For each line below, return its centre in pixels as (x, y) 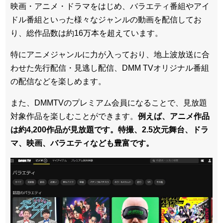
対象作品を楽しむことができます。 (74, 116)
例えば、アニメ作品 (174, 116)
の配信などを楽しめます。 (58, 81)
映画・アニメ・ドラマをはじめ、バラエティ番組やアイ (110, 6)
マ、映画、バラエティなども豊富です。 (82, 143)
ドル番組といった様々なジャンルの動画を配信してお (106, 19)
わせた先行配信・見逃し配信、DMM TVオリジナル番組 (110, 68)
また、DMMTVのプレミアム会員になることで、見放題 (109, 103)
